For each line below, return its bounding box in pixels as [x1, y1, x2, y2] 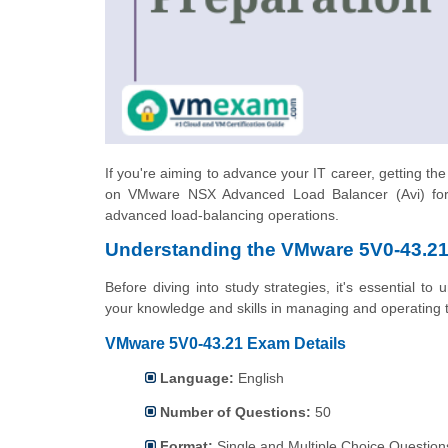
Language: [160, 370, 234, 387]
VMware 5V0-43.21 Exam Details [105, 334, 346, 352]
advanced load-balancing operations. [105, 206, 339, 223]
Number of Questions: [160, 404, 311, 421]
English [234, 370, 284, 387]
